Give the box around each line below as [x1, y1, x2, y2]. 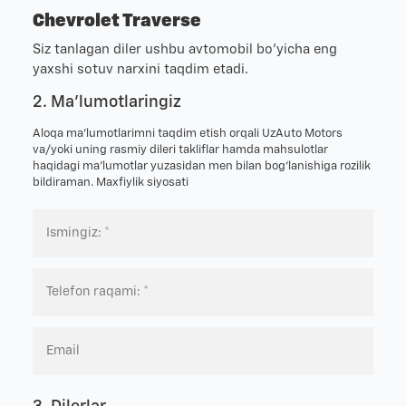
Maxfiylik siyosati [95, 176, 188, 188]
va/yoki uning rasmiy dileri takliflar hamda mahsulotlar [32, 143, 328, 156]
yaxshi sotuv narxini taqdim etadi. [32, 62, 248, 76]
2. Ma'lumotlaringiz [32, 93, 181, 111]
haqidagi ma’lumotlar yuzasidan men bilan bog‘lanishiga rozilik [32, 159, 371, 172]
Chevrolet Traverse [32, 11, 201, 30]
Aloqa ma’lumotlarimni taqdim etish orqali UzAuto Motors [32, 127, 343, 140]
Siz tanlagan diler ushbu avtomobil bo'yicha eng [32, 42, 337, 56]
